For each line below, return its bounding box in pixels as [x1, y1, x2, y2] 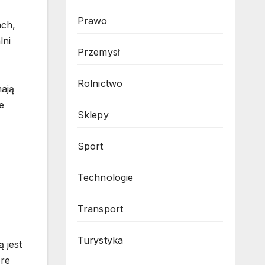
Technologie [77, 172, 134, 183]
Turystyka [77, 234, 124, 246]
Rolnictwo [77, 77, 123, 89]
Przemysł [77, 46, 121, 58]
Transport [77, 203, 124, 215]
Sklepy [77, 109, 109, 121]
